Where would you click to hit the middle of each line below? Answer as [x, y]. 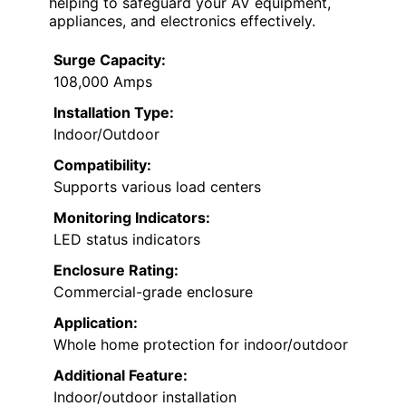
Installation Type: [114, 113]
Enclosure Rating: [116, 271]
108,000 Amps [103, 82]
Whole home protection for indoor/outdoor [201, 345]
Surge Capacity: [110, 60]
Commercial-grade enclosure [153, 292]
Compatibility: [102, 165]
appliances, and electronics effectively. [182, 21]
